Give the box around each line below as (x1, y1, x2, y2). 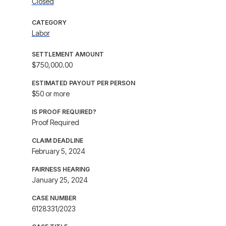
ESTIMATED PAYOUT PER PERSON (31, 79, 135, 87)
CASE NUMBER (31, 194, 76, 202)
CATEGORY (31, 19, 67, 26)
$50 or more (31, 89, 70, 98)
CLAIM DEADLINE (31, 137, 83, 144)
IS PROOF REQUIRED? (31, 108, 96, 116)
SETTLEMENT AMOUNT (31, 50, 104, 58)
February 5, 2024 (31, 147, 85, 155)
